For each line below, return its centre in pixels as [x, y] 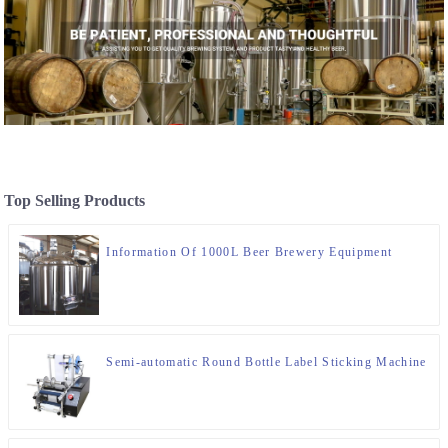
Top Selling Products [75, 200]
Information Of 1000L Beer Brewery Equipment [249, 251]
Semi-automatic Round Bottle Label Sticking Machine [266, 361]
